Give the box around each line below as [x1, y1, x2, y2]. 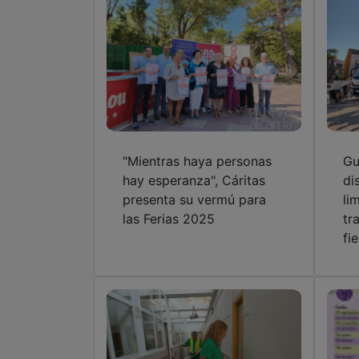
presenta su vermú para [123, 192, 266, 208]
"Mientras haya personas [123, 153, 272, 170]
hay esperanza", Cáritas [123, 172, 265, 189]
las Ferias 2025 [123, 211, 215, 228]
